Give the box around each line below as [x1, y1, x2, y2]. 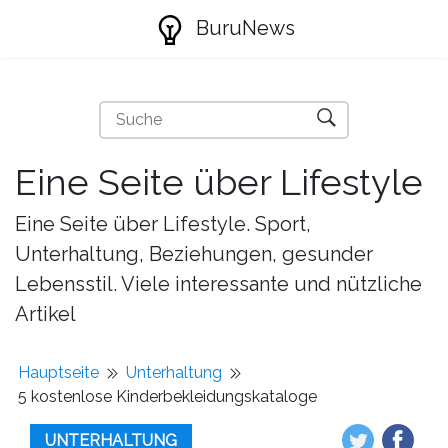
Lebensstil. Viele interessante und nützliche [15, 272, 422, 296]
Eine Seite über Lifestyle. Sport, [15, 212, 311, 236]
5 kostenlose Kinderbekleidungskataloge [18, 387, 317, 406]
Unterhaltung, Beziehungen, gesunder [15, 242, 373, 266]
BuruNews [190, 16, 295, 40]
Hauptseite [18, 363, 99, 382]
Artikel [15, 302, 76, 326]
